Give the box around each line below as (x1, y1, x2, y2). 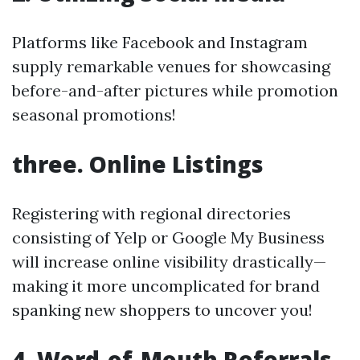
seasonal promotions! (12, 104, 176, 125)
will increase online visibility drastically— (12, 252, 326, 272)
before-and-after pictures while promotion (12, 80, 338, 100)
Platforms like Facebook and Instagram (12, 32, 308, 52)
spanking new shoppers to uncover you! (12, 300, 313, 320)
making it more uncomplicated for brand (12, 276, 320, 296)
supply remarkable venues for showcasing (12, 56, 330, 76)
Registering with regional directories (12, 203, 291, 223)
